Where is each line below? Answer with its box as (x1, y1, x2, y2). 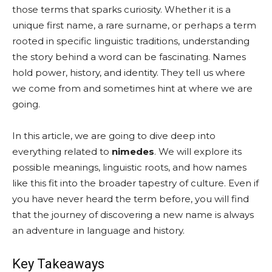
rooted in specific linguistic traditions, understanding (12, 35, 250, 47)
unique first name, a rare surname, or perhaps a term (12, 19, 256, 31)
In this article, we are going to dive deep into (12, 130, 216, 141)
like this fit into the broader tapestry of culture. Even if (12, 177, 259, 189)
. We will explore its (154, 146, 242, 157)
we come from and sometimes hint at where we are (12, 83, 253, 94)
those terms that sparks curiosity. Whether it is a (12, 4, 231, 15)
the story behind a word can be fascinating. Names (12, 51, 246, 63)
